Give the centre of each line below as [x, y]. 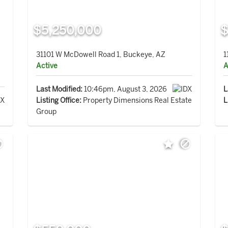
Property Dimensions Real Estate [136, 100]
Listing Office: [59, 100]
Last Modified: [59, 89]
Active [47, 66]
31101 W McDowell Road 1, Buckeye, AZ [101, 54]
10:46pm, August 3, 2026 [124, 89]
